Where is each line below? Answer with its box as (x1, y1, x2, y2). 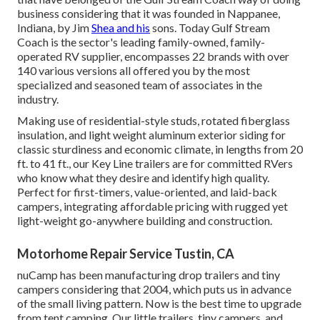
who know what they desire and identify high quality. (17, 170, 269, 184)
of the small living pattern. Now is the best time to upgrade (17, 296, 301, 310)
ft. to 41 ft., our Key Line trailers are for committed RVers (17, 156, 293, 170)
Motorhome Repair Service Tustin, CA (17, 245, 234, 261)
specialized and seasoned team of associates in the (17, 77, 262, 91)
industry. (17, 91, 59, 106)
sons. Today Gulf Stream (150, 20, 270, 34)
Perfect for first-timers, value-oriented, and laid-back (17, 184, 277, 199)
